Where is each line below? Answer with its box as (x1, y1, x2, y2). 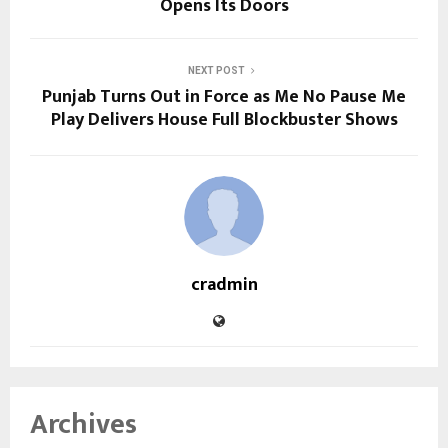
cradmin (190, 270, 258, 301)
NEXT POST (187, 65, 245, 77)
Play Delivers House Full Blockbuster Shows (50, 105, 398, 136)
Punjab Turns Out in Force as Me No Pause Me (42, 82, 406, 113)
